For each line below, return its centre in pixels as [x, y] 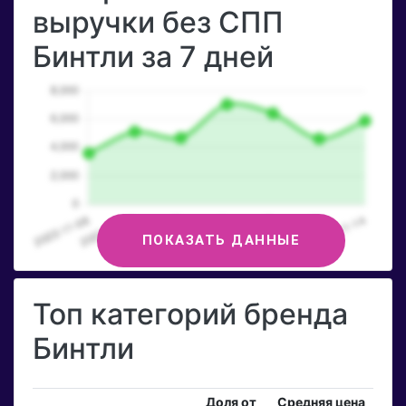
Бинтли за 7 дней [153, 57]
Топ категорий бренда [190, 314]
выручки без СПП [158, 23]
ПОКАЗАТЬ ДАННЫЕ [221, 240]
